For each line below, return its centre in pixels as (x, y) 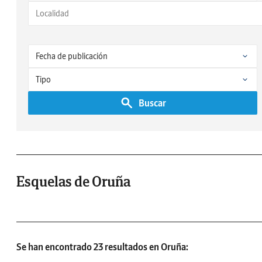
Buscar (152, 103)
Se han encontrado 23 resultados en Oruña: (102, 247)
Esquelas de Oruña (73, 182)
